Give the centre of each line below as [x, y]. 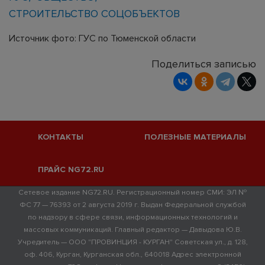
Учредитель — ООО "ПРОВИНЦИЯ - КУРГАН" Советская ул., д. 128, [132, 242]
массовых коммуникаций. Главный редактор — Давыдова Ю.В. [132, 230]
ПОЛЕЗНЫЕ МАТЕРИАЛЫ [195, 137]
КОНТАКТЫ [60, 137]
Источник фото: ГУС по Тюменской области [102, 38]
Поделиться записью [204, 64]
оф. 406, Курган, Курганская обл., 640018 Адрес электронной [132, 254]
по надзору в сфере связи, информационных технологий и [132, 217]
